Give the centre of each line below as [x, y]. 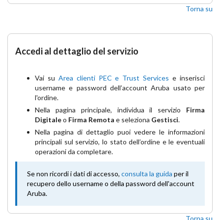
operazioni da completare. [74, 151]
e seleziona [132, 120]
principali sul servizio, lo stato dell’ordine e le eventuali [120, 142]
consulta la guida [148, 174]
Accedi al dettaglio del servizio [77, 51]
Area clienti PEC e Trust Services [114, 78]
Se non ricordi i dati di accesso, [74, 174]
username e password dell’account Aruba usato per [120, 88]
